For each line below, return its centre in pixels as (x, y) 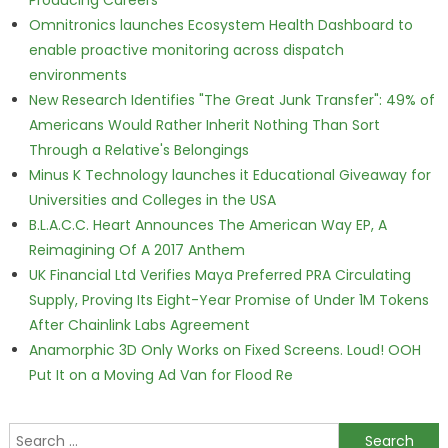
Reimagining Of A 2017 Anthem (136, 250)
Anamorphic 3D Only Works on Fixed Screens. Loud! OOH (224, 350)
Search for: (46, 435)
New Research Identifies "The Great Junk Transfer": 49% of (231, 100)
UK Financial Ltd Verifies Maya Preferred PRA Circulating (219, 275)
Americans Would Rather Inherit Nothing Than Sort (204, 125)
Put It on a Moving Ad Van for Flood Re (160, 375)
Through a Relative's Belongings (138, 150)
